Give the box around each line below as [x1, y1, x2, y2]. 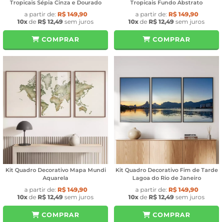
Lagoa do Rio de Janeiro [132, 174, 201, 182]
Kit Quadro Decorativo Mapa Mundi [5, 166, 106, 174]
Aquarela [43, 174, 68, 182]
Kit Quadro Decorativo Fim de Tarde [115, 166, 218, 174]
